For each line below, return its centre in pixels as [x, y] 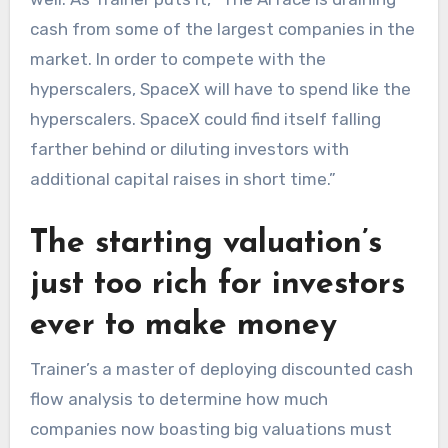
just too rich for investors [217, 285]
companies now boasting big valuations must [210, 428]
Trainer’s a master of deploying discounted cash [221, 368]
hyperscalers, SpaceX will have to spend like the [220, 89]
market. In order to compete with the [177, 59]
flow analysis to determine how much [178, 398]
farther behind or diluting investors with [189, 149]
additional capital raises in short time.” [182, 179]
